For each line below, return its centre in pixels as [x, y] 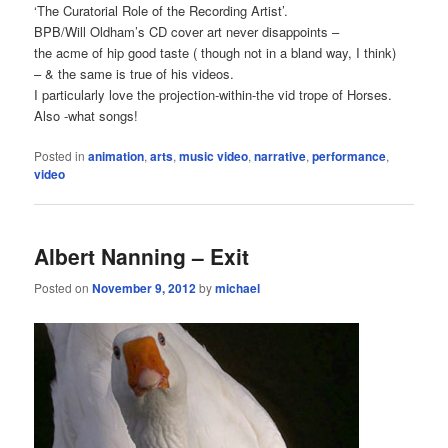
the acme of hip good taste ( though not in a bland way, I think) [215, 52]
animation [116, 155]
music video [214, 155]
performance [349, 155]
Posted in [60, 155]
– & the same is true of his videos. [134, 73]
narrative [280, 155]
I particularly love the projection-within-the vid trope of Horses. [213, 94]
